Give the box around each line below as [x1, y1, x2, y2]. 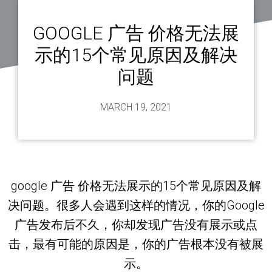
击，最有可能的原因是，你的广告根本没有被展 [8, 236, 263, 251]
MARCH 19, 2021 [100, 101, 172, 114]
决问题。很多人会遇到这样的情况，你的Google [7, 197, 265, 212]
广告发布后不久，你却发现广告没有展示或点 [15, 217, 257, 232]
